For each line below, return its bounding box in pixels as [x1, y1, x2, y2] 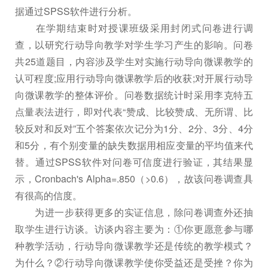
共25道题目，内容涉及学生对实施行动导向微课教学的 [15, 54, 253, 68]
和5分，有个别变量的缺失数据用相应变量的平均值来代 [15, 138, 253, 152]
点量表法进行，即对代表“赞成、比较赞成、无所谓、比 [15, 104, 253, 118]
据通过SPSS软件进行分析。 [15, 4, 137, 18]
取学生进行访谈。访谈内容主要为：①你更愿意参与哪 [15, 221, 253, 236]
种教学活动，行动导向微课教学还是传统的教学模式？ [15, 238, 253, 252]
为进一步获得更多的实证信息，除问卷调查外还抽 [15, 205, 253, 219]
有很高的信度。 [15, 188, 82, 202]
